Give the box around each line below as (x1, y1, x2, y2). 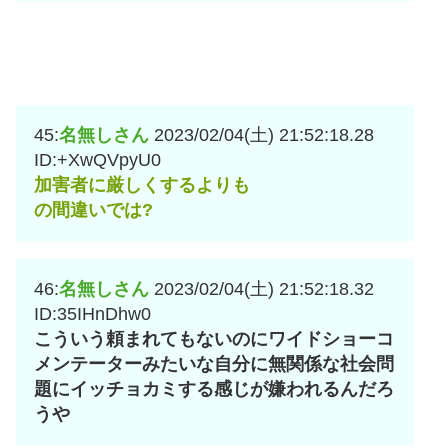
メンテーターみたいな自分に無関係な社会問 (34, 354, 394, 375)
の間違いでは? (34, 200, 153, 221)
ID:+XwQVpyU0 (34, 150, 161, 171)
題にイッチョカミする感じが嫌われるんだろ (34, 379, 394, 400)
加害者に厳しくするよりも (34, 175, 250, 196)
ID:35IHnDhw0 (34, 304, 151, 325)
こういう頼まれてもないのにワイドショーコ (34, 329, 394, 350)
